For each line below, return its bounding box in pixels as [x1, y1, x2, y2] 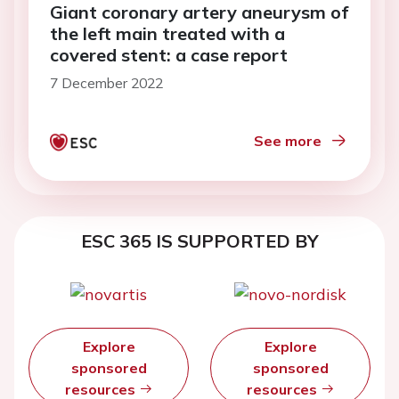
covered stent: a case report [50, 43, 288, 66]
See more [254, 131, 322, 150]
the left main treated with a [50, 21, 285, 45]
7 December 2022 [50, 73, 163, 92]
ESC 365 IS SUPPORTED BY [80, 229, 319, 252]
